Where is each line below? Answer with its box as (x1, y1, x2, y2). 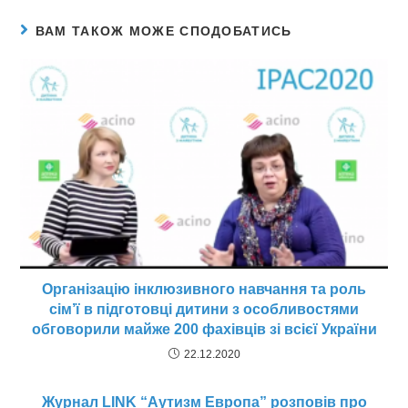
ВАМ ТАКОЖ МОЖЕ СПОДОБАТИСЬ (35, 24, 292, 38)
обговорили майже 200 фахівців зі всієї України (31, 321, 377, 337)
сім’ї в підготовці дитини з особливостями (49, 301, 359, 317)
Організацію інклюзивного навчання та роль (42, 280, 366, 297)
